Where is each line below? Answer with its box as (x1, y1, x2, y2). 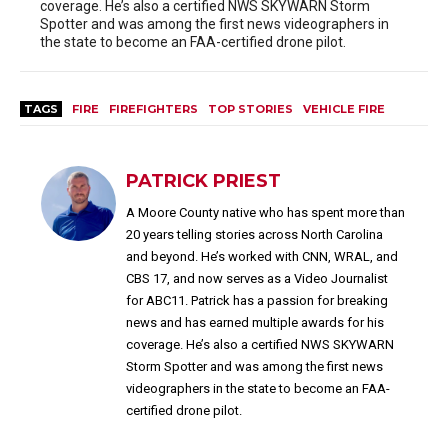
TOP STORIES (208, 101, 293, 116)
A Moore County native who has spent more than (126, 204, 405, 220)
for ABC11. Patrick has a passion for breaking (126, 292, 388, 308)
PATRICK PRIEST (126, 169, 281, 192)
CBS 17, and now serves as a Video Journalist (126, 270, 388, 286)
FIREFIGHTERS (109, 101, 198, 116)
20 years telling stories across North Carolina (126, 226, 383, 242)
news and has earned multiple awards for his (126, 314, 384, 330)
